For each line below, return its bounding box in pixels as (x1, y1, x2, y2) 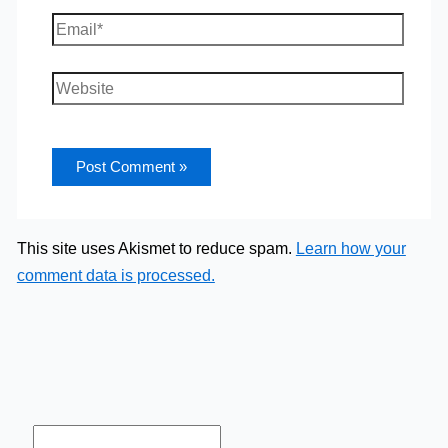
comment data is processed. (16, 266, 215, 285)
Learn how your (295, 239, 406, 258)
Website (50, 75, 109, 94)
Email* (50, 15, 98, 34)
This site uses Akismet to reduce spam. (16, 239, 296, 258)
